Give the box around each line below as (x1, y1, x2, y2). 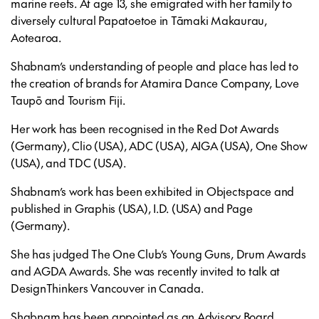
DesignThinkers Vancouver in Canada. (11, 280, 204, 296)
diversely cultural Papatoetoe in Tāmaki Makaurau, (11, 12, 267, 28)
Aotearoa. (11, 29, 61, 45)
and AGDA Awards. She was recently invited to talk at (11, 263, 280, 278)
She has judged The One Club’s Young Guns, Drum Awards (11, 246, 306, 261)
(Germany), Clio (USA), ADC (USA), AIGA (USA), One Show (11, 137, 308, 153)
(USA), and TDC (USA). (11, 155, 129, 170)
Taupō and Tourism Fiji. (11, 92, 125, 108)
